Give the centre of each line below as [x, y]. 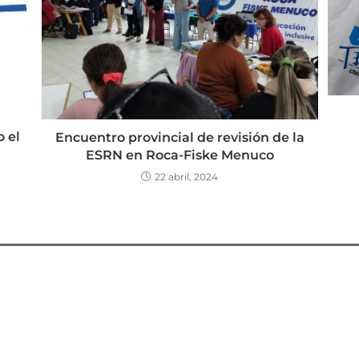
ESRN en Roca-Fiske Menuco [179, 155]
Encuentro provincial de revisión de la [179, 138]
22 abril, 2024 [186, 177]
